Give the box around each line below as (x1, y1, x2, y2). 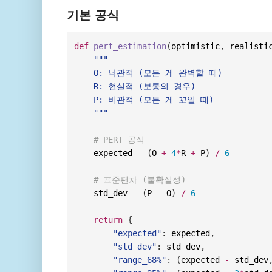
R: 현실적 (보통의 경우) (74, 81, 206, 91)
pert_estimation (93, 41, 167, 51)
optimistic (171, 41, 220, 51)
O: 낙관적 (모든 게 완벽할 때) (74, 67, 223, 78)
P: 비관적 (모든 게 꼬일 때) (74, 94, 214, 104)
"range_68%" (113, 254, 167, 265)
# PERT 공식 (93, 134, 145, 144)
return (93, 214, 123, 225)
